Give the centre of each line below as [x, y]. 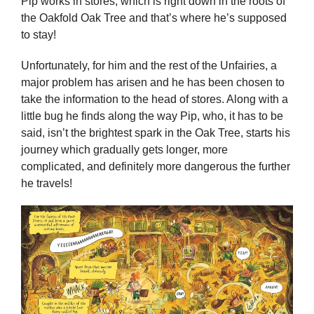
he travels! [47, 183]
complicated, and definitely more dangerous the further [156, 166]
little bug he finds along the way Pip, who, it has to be [152, 116]
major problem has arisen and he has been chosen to [153, 82]
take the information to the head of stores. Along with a [155, 99]
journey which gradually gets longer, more [124, 149]
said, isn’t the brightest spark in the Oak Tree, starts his [156, 132]
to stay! [39, 35]
